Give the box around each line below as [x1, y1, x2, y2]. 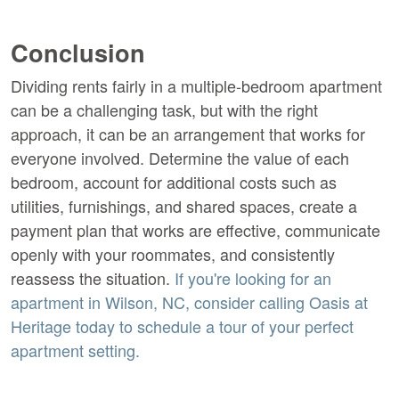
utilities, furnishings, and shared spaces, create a [11, 194, 357, 218]
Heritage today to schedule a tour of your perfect [11, 314, 354, 338]
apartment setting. [11, 338, 140, 362]
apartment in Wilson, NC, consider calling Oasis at [11, 290, 368, 314]
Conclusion [11, 35, 145, 70]
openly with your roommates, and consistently [11, 242, 335, 266]
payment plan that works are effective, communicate [11, 218, 380, 242]
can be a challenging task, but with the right [11, 98, 318, 122]
